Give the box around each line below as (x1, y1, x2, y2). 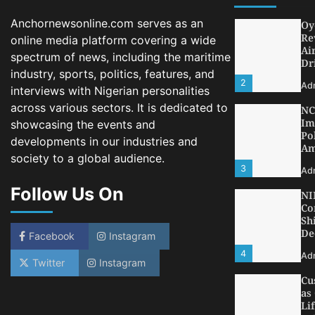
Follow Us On (11, 184, 124, 205)
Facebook (29, 230, 75, 243)
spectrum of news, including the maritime (11, 50, 231, 65)
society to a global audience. (11, 151, 165, 166)
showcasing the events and (11, 117, 155, 132)
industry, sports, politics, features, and (11, 67, 214, 82)
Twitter (32, 257, 65, 269)
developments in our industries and (11, 134, 198, 149)
